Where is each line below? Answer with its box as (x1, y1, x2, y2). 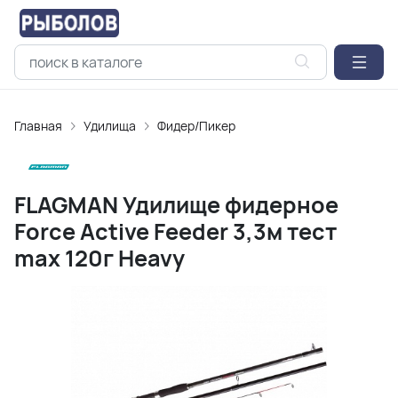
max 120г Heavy (14, 243, 185, 274)
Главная (14, 117, 62, 134)
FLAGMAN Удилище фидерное (14, 189, 338, 220)
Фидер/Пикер (157, 117, 235, 134)
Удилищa (84, 117, 136, 134)
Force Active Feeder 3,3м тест (14, 216, 337, 247)
